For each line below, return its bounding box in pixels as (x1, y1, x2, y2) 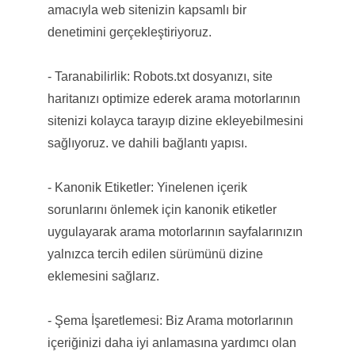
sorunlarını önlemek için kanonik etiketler (47, 202, 277, 216)
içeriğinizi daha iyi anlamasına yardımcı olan (47, 335, 296, 349)
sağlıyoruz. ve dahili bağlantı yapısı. (47, 136, 247, 150)
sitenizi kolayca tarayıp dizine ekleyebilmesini (47, 113, 303, 128)
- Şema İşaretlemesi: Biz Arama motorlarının (47, 313, 293, 327)
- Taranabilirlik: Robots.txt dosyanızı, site (47, 69, 273, 83)
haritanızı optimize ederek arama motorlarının (47, 91, 300, 105)
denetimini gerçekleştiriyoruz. (47, 25, 212, 39)
